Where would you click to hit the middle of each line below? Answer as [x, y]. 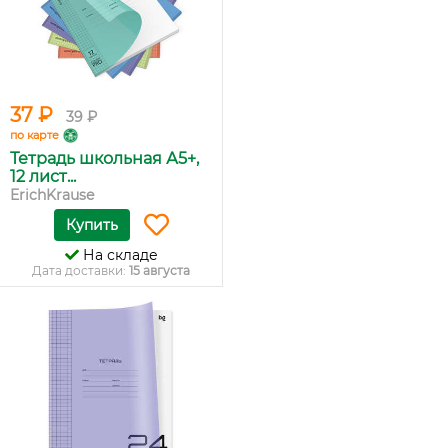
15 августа [159, 270]
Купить [91, 225]
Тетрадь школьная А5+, [104, 158]
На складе [118, 255]
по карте [34, 135]
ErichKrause [52, 195]
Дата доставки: [80, 270]
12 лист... [43, 176]
